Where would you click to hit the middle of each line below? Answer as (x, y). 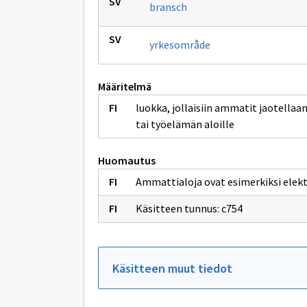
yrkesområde (180, 45)
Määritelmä (125, 86)
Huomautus (127, 160)
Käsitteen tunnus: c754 (189, 208)
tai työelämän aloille (185, 124)
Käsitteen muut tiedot (172, 268)
